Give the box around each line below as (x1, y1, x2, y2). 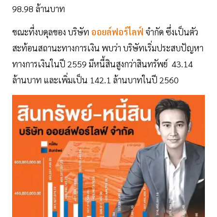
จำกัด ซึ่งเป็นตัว (145, 26, 198, 38)
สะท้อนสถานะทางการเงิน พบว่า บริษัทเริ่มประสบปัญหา (12, 42, 203, 54)
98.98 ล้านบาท (12, 3, 65, 15)
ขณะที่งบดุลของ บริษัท (12, 26, 89, 38)
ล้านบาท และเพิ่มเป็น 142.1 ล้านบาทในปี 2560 (12, 74, 179, 86)
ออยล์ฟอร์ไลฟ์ (89, 26, 145, 38)
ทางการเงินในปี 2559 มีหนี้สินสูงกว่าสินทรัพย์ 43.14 (12, 58, 193, 70)
